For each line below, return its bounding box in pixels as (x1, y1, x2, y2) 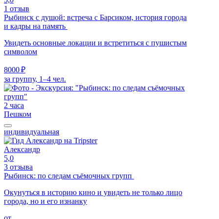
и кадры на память (4, 22, 67, 30)
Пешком (4, 109, 31, 118)
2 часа (4, 101, 24, 109)
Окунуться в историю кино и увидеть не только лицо (4, 188, 182, 197)
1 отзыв (4, 4, 29, 13)
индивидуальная (4, 127, 59, 136)
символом (4, 47, 37, 56)
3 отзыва (4, 162, 33, 171)
